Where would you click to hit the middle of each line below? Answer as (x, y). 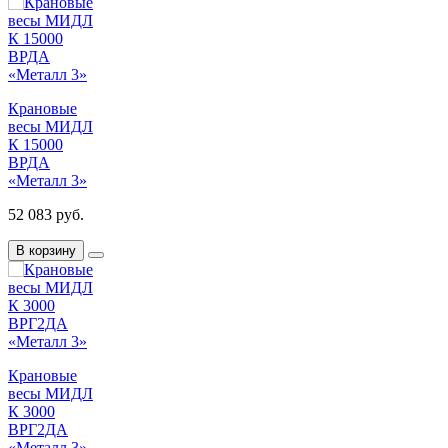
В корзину (46, 250)
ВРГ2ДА (38, 429)
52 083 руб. (46, 214)
